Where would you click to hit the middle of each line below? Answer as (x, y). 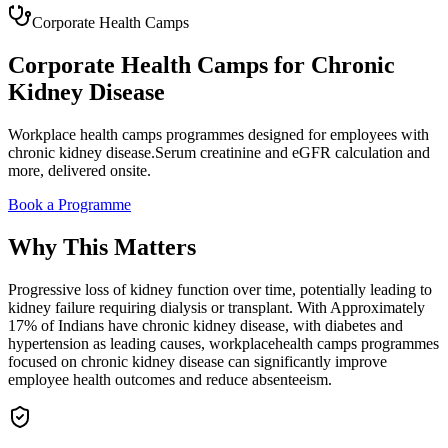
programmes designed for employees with (295, 134)
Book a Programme (69, 204)
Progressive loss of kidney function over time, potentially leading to (220, 289)
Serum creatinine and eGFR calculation (279, 152)
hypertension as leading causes (104, 343)
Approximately (377, 307)
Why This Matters (102, 246)
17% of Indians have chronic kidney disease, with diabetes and (205, 325)
